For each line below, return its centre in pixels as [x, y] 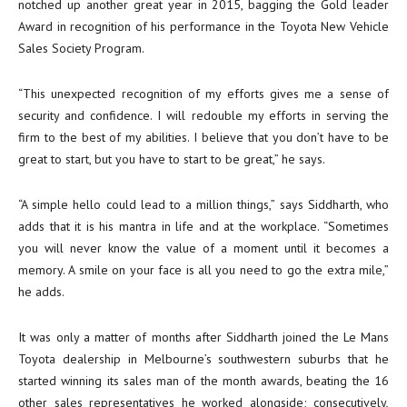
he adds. [41, 292]
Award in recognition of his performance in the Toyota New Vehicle [203, 26]
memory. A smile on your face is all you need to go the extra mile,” [203, 270]
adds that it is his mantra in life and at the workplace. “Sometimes [203, 226]
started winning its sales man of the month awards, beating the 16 [203, 381]
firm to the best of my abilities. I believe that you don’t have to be [203, 137]
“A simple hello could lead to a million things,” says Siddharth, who [203, 204]
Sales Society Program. [81, 48]
